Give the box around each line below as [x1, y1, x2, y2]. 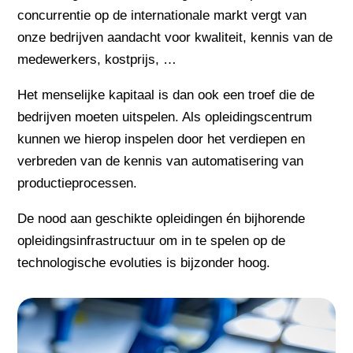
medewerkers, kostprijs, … [17, 51, 177, 67]
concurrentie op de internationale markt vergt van [17, 7, 307, 23]
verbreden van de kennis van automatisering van [17, 153, 304, 169]
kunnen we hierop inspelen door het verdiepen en [17, 131, 306, 147]
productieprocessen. [17, 175, 138, 191]
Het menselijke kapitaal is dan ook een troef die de [17, 87, 315, 102]
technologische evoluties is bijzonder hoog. [17, 255, 271, 270]
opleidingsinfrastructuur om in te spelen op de [17, 232, 286, 248]
